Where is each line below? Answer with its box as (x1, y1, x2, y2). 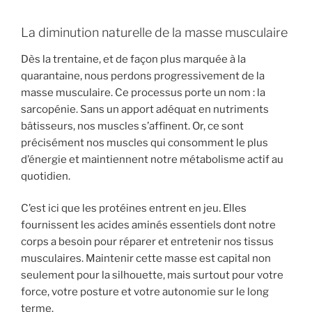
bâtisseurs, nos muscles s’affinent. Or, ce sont (21, 119, 244, 132)
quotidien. (21, 169, 70, 182)
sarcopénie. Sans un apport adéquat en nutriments (21, 102, 269, 116)
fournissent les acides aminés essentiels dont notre (21, 219, 276, 232)
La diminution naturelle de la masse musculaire (21, 25, 288, 40)
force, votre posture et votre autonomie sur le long (21, 286, 269, 299)
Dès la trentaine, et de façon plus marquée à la (21, 52, 246, 65)
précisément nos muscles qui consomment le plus (21, 136, 268, 149)
